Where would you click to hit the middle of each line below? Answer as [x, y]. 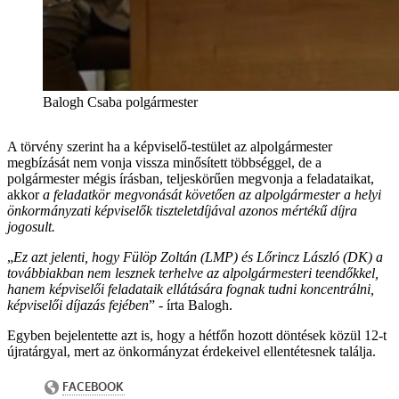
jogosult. [31, 226]
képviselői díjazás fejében [78, 305]
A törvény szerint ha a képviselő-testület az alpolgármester [170, 146]
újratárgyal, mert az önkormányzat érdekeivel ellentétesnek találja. [191, 351]
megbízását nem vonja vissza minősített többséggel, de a [164, 162]
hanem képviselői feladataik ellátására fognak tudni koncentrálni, [191, 289]
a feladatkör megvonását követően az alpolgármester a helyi [212, 194]
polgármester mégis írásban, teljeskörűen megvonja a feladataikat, [191, 178]
